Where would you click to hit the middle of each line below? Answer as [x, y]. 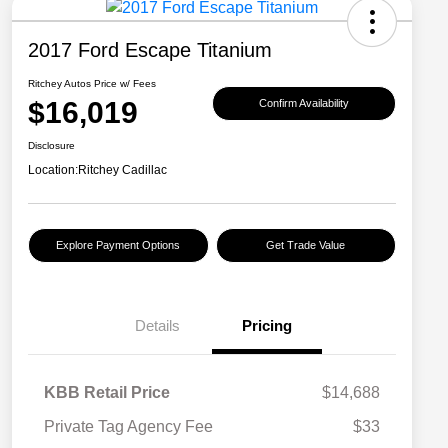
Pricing [267, 326]
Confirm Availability [304, 102]
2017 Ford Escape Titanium [150, 50]
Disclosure [51, 146]
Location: [53, 170]
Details [157, 326]
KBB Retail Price [107, 393]
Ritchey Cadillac [122, 170]
